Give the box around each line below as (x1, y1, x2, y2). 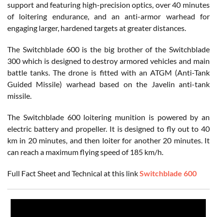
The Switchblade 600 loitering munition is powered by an (7, 112, 210, 122)
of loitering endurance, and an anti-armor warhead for (7, 11, 210, 21)
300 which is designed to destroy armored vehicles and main (7, 56, 210, 65)
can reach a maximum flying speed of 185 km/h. (7, 147, 163, 156)
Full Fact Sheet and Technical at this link (7, 168, 139, 178)
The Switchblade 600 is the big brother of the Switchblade (7, 44, 210, 54)
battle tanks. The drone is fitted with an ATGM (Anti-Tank (7, 67, 210, 77)
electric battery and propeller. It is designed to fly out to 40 (7, 124, 210, 133)
